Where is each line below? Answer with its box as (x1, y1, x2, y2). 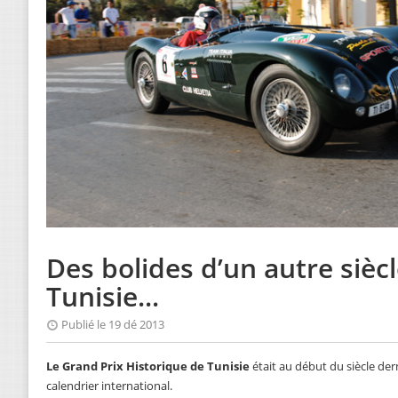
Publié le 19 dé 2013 (61, 316, 164, 333)
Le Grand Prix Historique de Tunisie (46, 358, 250, 375)
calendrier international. (46, 378, 172, 394)
